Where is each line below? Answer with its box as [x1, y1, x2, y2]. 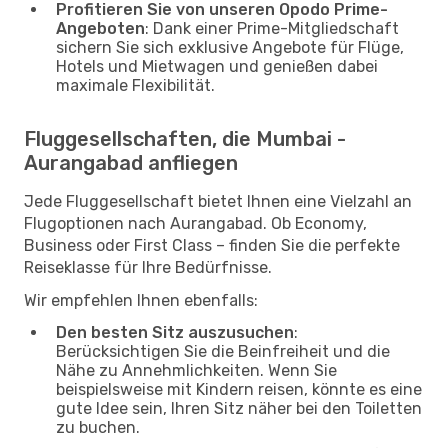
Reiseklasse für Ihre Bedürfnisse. [24, 257, 272, 277]
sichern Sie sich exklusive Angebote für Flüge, [56, 37, 404, 57]
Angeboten [56, 18, 145, 38]
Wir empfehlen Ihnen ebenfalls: [24, 290, 258, 310]
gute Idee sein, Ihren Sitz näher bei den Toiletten [56, 398, 422, 418]
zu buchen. [56, 417, 140, 437]
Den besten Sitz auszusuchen [56, 322, 294, 342]
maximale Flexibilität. [56, 75, 215, 95]
